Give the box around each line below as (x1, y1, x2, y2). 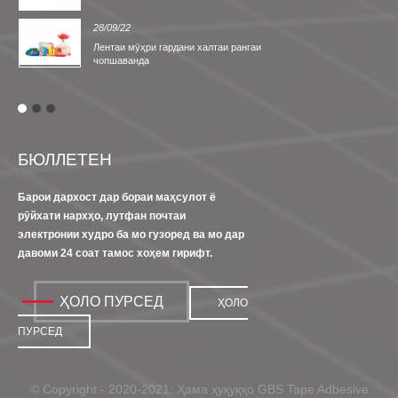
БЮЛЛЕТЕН (18, 149, 112, 170)
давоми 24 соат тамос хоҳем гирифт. (18, 247, 212, 260)
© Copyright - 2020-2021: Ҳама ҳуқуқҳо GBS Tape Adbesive (29, 381, 369, 396)
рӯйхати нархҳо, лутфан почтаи (18, 210, 186, 223)
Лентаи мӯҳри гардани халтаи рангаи (92, 42, 261, 53)
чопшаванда (92, 55, 149, 67)
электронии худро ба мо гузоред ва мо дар (18, 228, 244, 242)
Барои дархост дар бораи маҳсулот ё (18, 191, 216, 204)
